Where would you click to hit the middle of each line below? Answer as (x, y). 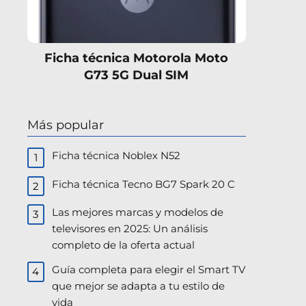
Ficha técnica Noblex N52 (116, 156)
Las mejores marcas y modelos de (138, 212)
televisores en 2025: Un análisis (130, 229)
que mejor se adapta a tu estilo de (139, 286)
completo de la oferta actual (124, 245)
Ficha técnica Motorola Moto (137, 58)
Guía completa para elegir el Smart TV (149, 270)
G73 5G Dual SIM (137, 75)
